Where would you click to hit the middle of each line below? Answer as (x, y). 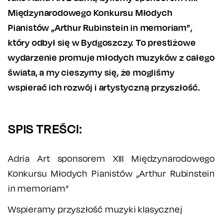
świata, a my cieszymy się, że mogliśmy (91, 72)
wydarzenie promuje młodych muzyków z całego (111, 57)
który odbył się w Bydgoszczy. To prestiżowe (102, 42)
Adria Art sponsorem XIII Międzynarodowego (111, 158)
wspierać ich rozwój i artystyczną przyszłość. (104, 87)
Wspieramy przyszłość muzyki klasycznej (95, 209)
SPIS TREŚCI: (45, 128)
